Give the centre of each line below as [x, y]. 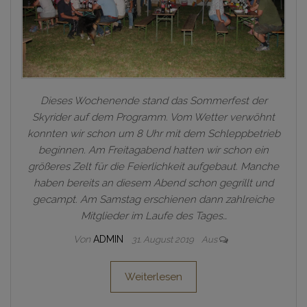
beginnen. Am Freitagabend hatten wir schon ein [153, 150]
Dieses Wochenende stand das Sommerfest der [153, 100]
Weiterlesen [153, 277]
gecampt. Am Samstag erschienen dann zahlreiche [153, 199]
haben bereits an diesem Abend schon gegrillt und [153, 183]
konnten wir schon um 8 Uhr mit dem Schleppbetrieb [153, 133]
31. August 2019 [164, 239]
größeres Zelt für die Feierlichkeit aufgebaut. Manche [153, 166]
